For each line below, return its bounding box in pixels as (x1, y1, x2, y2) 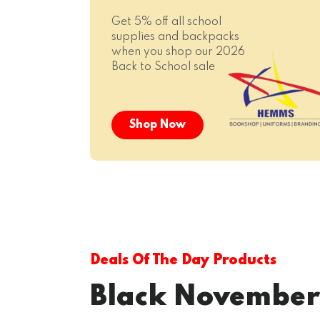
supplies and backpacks (111, 31, 239, 43)
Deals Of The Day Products (90, 254, 276, 268)
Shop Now (129, 119, 186, 131)
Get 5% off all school (111, 16, 221, 28)
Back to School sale (111, 61, 215, 73)
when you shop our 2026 (111, 46, 245, 58)
